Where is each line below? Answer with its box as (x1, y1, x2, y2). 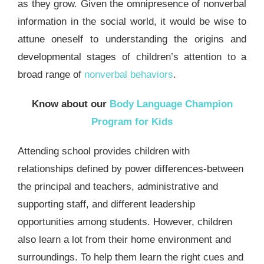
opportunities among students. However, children (17, 216, 232, 228)
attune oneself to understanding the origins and (17, 34, 247, 45)
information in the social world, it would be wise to (17, 16, 247, 28)
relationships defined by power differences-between (17, 163, 243, 175)
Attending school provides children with (17, 146, 190, 157)
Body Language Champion (109, 98, 233, 110)
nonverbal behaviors (84, 69, 173, 81)
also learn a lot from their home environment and (17, 234, 231, 246)
